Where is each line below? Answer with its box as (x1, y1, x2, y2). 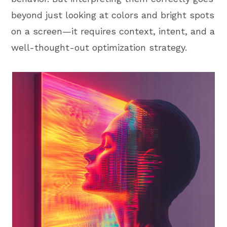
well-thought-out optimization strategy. (11, 42, 187, 53)
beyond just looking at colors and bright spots (11, 10, 215, 21)
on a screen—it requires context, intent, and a (11, 26, 215, 37)
